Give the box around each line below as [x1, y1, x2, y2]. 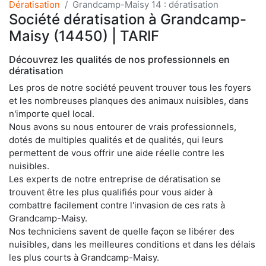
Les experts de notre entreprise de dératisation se [9, 173, 221, 185]
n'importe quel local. [9, 107, 94, 119]
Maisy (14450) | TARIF [9, 27, 159, 45]
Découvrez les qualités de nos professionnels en [9, 53, 230, 65]
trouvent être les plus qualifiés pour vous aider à [9, 186, 213, 198]
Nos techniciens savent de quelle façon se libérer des [9, 225, 235, 237]
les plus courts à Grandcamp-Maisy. [9, 251, 159, 263]
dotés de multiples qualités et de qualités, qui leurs [9, 134, 223, 145]
